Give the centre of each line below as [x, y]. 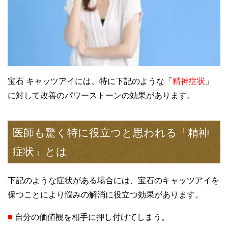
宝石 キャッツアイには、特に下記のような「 [90, 81]
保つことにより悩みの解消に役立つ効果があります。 [105, 194]
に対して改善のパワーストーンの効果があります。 [101, 95]
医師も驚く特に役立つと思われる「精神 [111, 132]
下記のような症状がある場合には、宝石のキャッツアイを [113, 180]
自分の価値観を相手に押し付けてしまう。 [91, 217]
